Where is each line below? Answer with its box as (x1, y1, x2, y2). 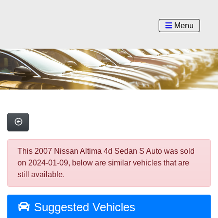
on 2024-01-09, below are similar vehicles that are (18, 159, 189, 167)
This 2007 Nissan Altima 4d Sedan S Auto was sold (18, 147, 195, 156)
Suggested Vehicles (30, 200, 135, 214)
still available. (18, 170, 65, 179)
